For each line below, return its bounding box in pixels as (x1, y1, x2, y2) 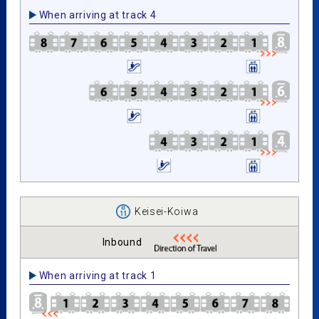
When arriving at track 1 (38, 269, 157, 281)
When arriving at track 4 (38, 9, 157, 21)
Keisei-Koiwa (134, 205, 199, 217)
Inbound (102, 236, 142, 248)
